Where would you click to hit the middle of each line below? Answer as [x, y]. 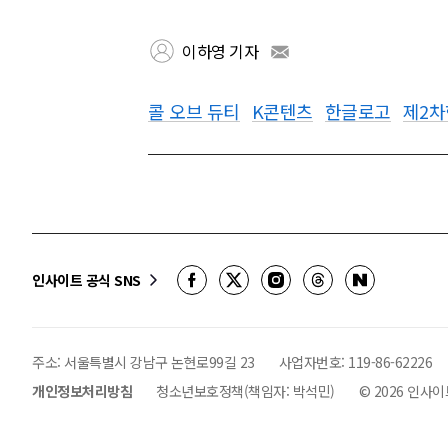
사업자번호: [313, 361]
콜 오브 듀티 [194, 111]
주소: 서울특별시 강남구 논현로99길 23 [143, 361]
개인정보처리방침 [82, 390]
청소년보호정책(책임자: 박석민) [245, 390]
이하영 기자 [220, 51]
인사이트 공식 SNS [86, 279]
